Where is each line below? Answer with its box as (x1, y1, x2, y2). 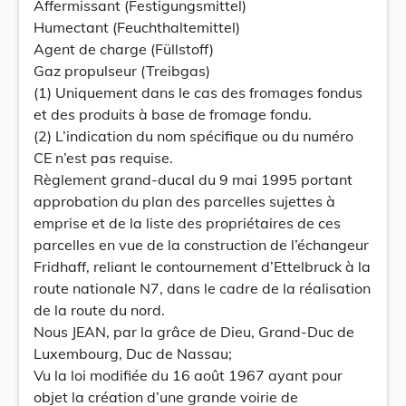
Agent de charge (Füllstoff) (34, 40, 214, 58)
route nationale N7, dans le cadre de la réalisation (34, 279, 371, 297)
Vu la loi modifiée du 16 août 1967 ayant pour (34, 366, 343, 384)
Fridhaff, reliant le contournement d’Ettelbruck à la (34, 257, 371, 275)
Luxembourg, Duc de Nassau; (34, 344, 232, 362)
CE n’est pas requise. (34, 149, 173, 167)
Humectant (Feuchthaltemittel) (34, 18, 240, 36)
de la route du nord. (34, 301, 165, 319)
